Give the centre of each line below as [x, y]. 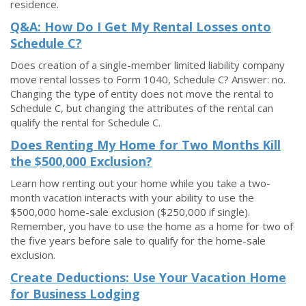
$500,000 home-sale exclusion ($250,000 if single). [130, 212]
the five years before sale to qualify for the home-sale [138, 240]
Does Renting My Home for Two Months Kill [145, 145]
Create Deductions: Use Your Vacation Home [148, 277]
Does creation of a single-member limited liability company [148, 65]
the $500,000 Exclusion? [81, 161]
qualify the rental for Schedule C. [85, 122]
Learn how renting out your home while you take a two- [140, 183]
